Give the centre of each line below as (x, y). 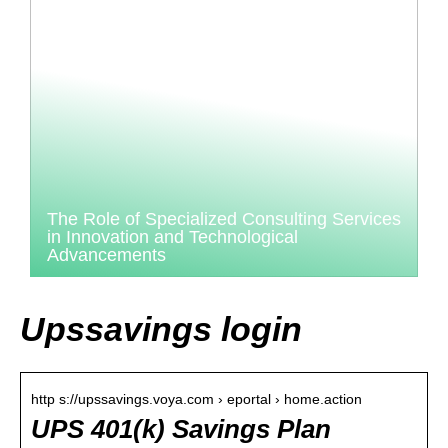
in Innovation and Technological (172, 237)
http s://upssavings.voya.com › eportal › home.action (196, 398)
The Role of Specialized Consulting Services (224, 219)
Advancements (106, 255)
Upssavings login (161, 328)
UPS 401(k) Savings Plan (181, 428)
